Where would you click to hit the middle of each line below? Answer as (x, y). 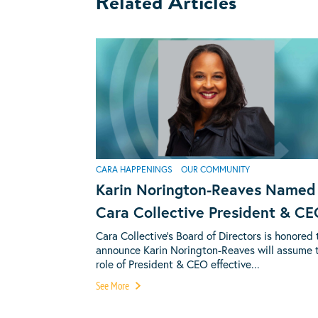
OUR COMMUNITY (215, 169)
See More (113, 285)
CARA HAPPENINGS (134, 169)
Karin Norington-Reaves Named (205, 190)
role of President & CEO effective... (177, 264)
